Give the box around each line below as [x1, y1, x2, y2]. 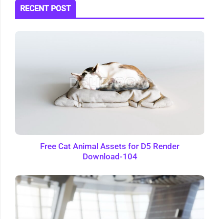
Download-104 [82, 152, 137, 162]
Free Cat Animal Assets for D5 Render [40, 142, 179, 152]
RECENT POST [20, 4, 71, 13]
